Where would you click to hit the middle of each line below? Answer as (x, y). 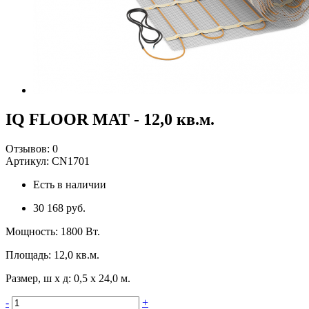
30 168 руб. (59, 208)
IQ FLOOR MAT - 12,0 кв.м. (110, 119)
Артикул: (29, 161)
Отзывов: (28, 148)
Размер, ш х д (37, 278)
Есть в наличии (70, 184)
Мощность (30, 231)
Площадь (27, 255)
